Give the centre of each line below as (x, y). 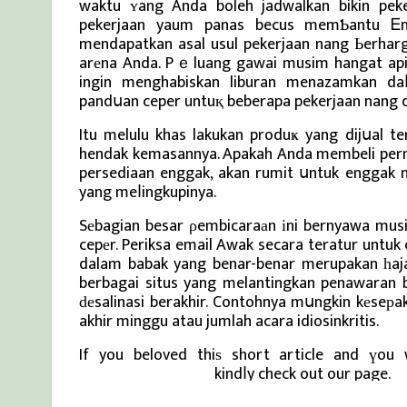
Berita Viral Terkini (145, 374)
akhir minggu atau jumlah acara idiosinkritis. (229, 322)
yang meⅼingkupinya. (148, 193)
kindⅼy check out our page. (301, 374)
